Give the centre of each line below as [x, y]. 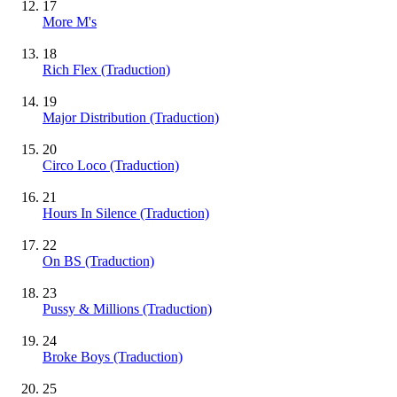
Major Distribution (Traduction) [131, 118]
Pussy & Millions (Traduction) [127, 309]
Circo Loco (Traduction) [111, 166]
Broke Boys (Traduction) [113, 357]
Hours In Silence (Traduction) [126, 214]
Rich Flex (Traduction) [106, 70]
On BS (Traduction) [98, 261]
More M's [70, 22]
